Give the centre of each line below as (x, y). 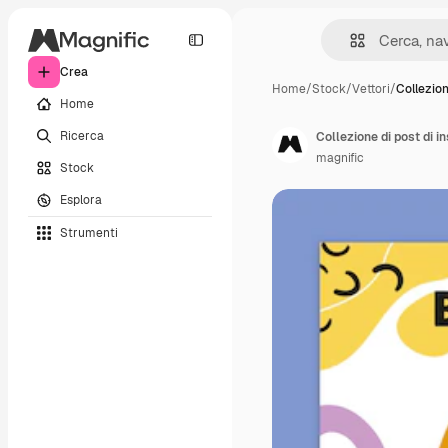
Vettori (371, 89)
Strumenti (89, 232)
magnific (340, 158)
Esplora (81, 199)
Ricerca (82, 135)
